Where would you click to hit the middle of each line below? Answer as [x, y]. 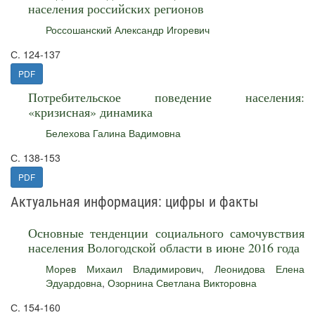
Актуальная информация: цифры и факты [135, 202]
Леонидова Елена [259, 269]
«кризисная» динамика [90, 112]
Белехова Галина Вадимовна [113, 133]
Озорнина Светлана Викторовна [182, 283]
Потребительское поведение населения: [166, 97]
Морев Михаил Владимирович [123, 269]
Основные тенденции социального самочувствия [166, 233]
